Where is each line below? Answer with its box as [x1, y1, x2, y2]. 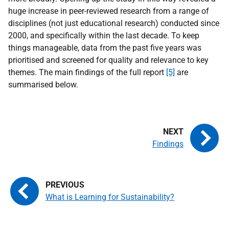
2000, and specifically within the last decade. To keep [8, 31, 199, 40]
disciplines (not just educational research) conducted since [8, 18, 219, 28]
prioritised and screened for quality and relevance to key [8, 55, 209, 65]
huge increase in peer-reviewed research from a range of [8, 6, 209, 16]
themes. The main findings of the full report [8, 67, 166, 77]
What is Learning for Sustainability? [45, 192, 174, 202]
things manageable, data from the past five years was [8, 43, 201, 53]
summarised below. [8, 80, 78, 89]
